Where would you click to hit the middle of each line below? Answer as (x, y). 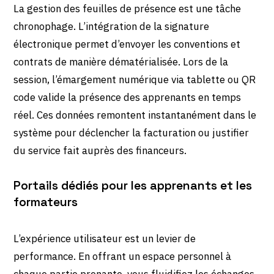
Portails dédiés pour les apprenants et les (133, 185)
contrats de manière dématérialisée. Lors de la (121, 61)
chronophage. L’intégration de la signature (112, 26)
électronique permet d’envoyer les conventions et (127, 44)
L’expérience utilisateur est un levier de (105, 238)
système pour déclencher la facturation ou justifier (131, 132)
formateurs (46, 202)
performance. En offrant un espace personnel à (123, 256)
